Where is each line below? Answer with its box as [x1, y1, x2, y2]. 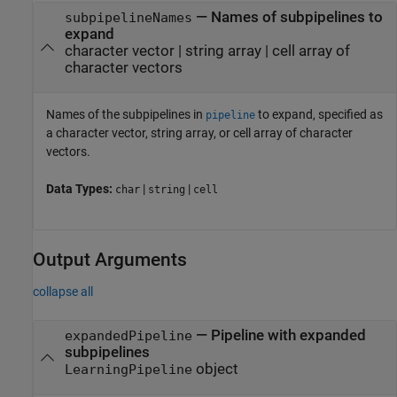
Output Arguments [33, 249, 187, 270]
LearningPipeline [64, 362, 192, 378]
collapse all [33, 284, 93, 300]
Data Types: [46, 182, 115, 196]
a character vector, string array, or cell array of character [46, 126, 353, 140]
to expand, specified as [255, 107, 383, 121]
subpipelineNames [64, 10, 192, 25]
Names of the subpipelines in [46, 107, 206, 121]
